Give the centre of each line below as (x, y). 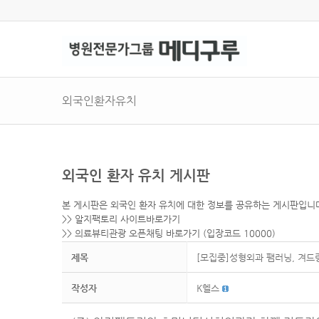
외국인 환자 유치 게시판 (136, 176)
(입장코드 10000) (238, 234)
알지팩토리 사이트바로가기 (127, 219)
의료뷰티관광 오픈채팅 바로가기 (137, 234)
